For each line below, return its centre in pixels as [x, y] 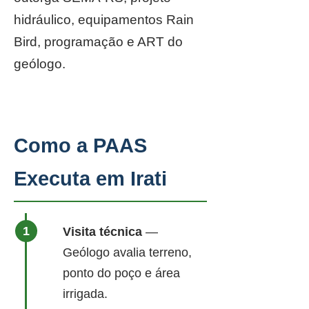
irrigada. [85, 294]
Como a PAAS [80, 146]
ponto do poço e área [121, 273]
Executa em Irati [90, 179]
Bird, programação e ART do [98, 42]
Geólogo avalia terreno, [127, 252]
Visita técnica [102, 232]
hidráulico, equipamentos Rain [104, 20]
